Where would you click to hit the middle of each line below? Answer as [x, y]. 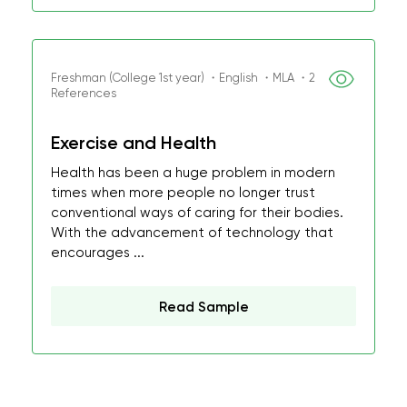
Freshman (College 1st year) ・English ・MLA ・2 [183, 78]
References [84, 93]
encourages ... [98, 253]
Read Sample [203, 307]
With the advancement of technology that [192, 233]
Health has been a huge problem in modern [193, 173]
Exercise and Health [134, 143]
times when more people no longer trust [183, 193]
